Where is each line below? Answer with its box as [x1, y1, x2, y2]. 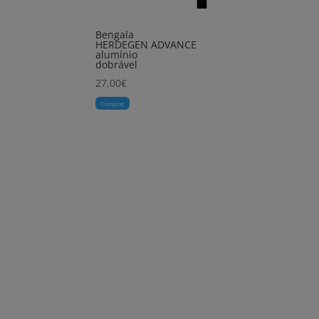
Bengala [95, 28, 135, 42]
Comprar [101, 99, 125, 108]
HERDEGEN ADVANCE [95, 38, 197, 52]
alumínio [95, 48, 138, 62]
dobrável [95, 58, 138, 72]
